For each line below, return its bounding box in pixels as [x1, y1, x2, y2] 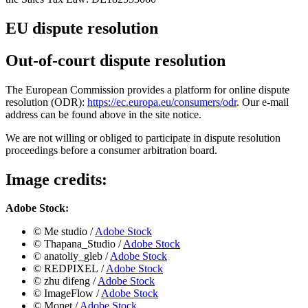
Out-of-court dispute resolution [5, 51, 225, 69]
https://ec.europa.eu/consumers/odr [87, 96, 236, 108]
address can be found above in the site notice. [5, 108, 201, 120]
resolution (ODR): [5, 96, 87, 108]
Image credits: [5, 170, 107, 188]
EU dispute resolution [5, 19, 158, 37]
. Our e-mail [236, 96, 289, 108]
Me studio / [44, 225, 95, 238]
